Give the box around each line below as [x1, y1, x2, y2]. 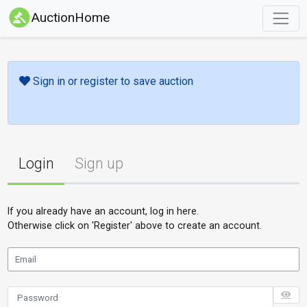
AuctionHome [32, 10, 110, 26]
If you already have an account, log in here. [8, 205, 199, 217]
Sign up [74, 154, 123, 172]
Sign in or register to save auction [29, 75, 193, 88]
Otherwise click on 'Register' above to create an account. [8, 219, 262, 231]
